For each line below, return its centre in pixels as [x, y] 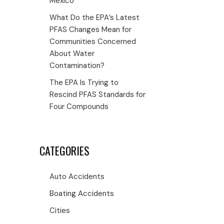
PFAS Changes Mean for [91, 29]
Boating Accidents [82, 193]
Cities [60, 210]
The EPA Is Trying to [84, 82]
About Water [72, 53]
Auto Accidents [77, 176]
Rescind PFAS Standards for [98, 94]
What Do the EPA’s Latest [95, 17]
